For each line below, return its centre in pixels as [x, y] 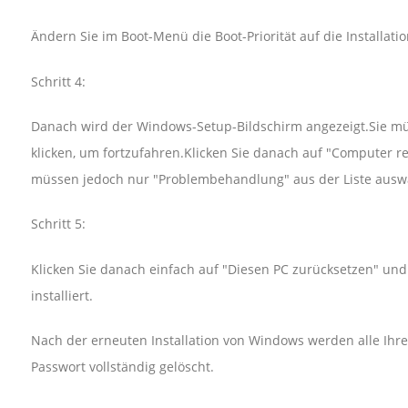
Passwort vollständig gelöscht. [122, 367]
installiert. [61, 295]
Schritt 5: [58, 224]
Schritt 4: [58, 81]
